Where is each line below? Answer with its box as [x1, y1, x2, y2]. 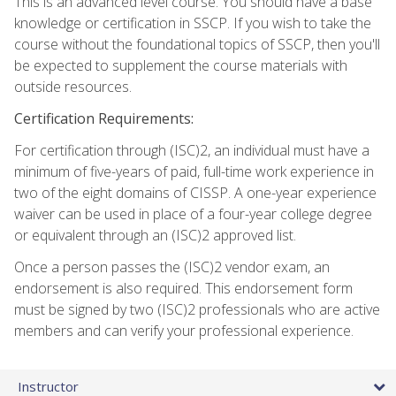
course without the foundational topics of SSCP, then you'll [14, 34, 380, 55]
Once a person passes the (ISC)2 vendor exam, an [14, 257, 330, 278]
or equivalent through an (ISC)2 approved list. [14, 225, 296, 246]
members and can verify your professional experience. [14, 321, 354, 341]
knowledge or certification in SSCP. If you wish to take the [14, 13, 371, 34]
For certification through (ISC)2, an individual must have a [14, 141, 369, 161]
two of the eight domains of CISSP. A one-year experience [14, 183, 377, 203]
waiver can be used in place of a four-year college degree [14, 204, 372, 225]
